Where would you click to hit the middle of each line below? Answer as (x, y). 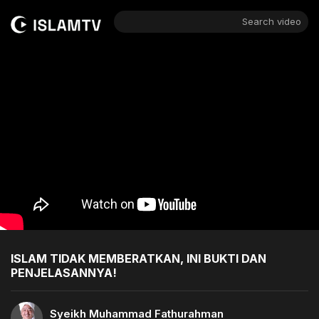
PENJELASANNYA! (64, 272)
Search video (271, 21)
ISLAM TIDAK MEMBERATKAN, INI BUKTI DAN (138, 258)
